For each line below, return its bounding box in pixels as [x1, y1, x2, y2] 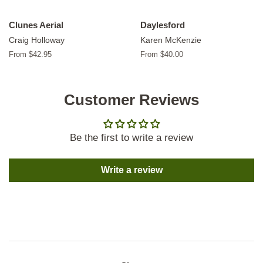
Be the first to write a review [70, 132, 193, 144]
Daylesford [140, 20, 185, 31]
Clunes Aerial [9, 20, 63, 31]
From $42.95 [9, 50, 52, 59]
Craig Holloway [9, 35, 65, 45]
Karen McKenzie [140, 35, 201, 45]
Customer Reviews [64, 92, 199, 109]
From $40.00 [140, 50, 183, 59]
